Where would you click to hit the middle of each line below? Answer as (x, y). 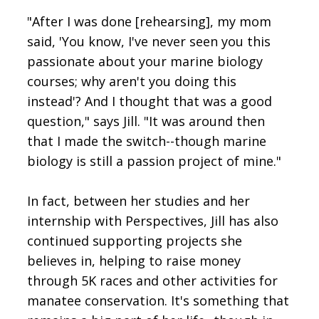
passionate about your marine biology (145, 61)
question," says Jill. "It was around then (146, 121)
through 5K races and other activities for (153, 280)
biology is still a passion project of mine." (155, 161)
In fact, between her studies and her (139, 200)
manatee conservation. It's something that (158, 300)
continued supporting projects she (135, 240)
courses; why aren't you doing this (132, 81)
